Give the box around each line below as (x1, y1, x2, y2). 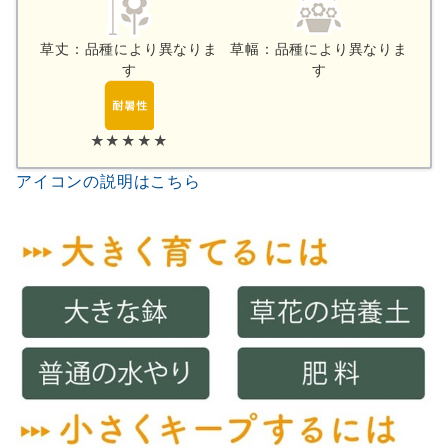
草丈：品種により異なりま (40, 40, 218, 58)
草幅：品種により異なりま (230, 40, 408, 58)
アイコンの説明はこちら (16, 171, 201, 192)
